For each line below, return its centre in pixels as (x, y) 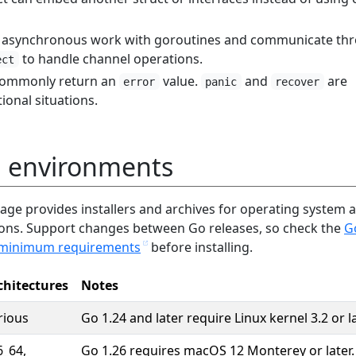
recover (298, 81)
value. (180, 81)
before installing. (200, 247)
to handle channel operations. (110, 58)
